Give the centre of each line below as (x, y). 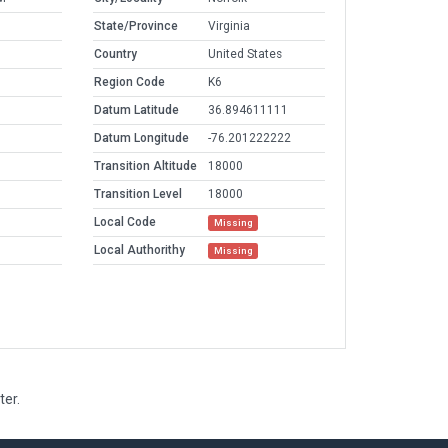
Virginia (229, 26)
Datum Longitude (141, 138)
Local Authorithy (139, 250)
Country (115, 54)
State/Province (136, 26)
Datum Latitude (136, 110)
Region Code (129, 82)
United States (245, 54)
